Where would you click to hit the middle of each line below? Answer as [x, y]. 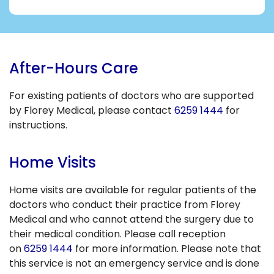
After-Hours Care [74, 68]
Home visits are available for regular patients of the [133, 190]
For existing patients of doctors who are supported [131, 95]
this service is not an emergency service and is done [134, 263]
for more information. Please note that [167, 248]
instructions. [38, 125]
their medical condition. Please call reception [117, 234]
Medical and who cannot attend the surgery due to [131, 219]
